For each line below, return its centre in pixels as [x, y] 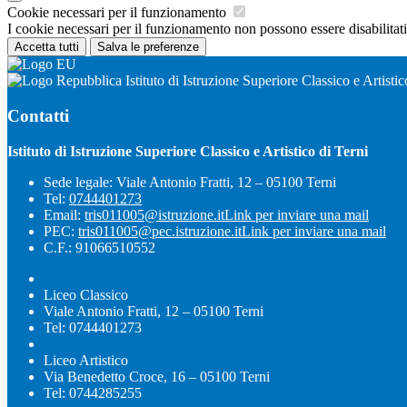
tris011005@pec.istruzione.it [160, 231]
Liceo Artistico [86, 360]
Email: [64, 214]
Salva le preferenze [148, 47]
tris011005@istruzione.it [154, 214]
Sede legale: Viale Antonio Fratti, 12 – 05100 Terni [190, 182]
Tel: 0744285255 [93, 392]
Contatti [38, 115]
